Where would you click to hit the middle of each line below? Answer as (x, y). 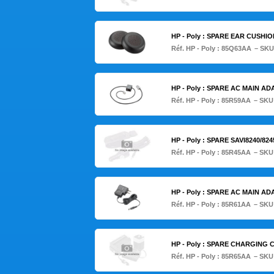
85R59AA (236, 101)
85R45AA (236, 153)
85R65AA (236, 257)
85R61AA (236, 205)
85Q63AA (236, 49)
